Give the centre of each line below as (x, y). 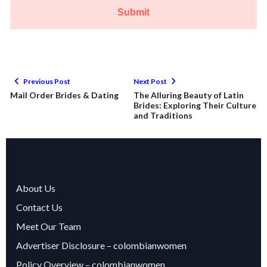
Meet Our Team (49, 226)
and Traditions (163, 116)
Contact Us (39, 207)
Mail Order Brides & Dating (64, 95)
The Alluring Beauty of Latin (189, 95)
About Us (36, 188)
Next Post (150, 81)
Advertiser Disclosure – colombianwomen (101, 246)
